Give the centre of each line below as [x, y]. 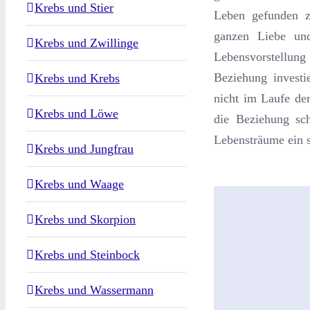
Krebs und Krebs [77, 79]
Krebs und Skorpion [85, 220]
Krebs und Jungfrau [84, 149]
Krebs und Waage [79, 184]
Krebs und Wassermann [94, 290]
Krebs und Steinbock [87, 255]
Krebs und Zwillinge [86, 43]
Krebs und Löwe [76, 114]
